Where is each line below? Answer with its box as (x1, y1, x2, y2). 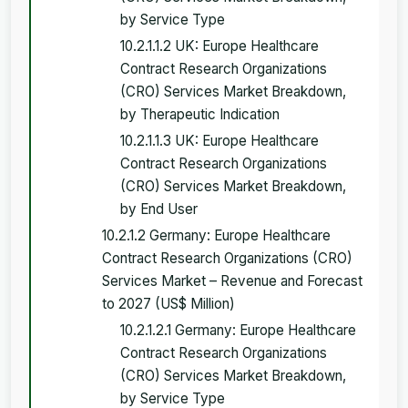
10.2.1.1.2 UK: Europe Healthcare (120, 36, 319, 55)
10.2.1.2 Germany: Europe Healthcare (102, 226, 331, 244)
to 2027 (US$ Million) (102, 294, 235, 312)
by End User (120, 199, 198, 218)
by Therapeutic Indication (120, 105, 280, 123)
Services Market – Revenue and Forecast (102, 271, 362, 290)
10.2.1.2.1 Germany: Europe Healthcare (120, 321, 356, 339)
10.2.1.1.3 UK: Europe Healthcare (120, 131, 319, 149)
